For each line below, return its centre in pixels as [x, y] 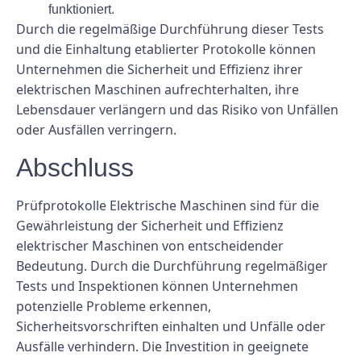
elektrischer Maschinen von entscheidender [150, 245]
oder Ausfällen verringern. [96, 130]
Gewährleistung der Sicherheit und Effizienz [150, 225]
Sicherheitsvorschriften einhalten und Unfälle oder [171, 326]
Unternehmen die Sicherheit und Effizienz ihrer [160, 70]
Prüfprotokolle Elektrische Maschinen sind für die [168, 205]
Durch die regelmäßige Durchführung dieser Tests [170, 29]
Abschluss [75, 167]
